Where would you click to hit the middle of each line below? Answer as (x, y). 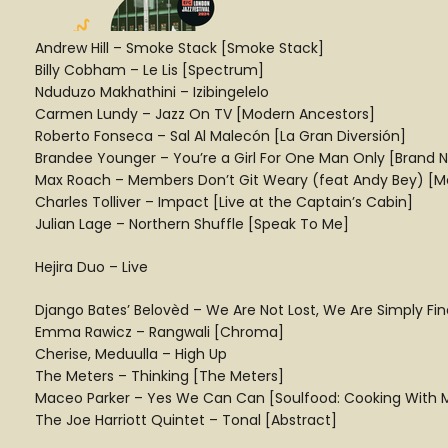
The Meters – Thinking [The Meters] (159, 376)
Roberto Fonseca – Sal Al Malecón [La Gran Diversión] (220, 136)
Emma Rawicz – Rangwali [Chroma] (159, 332)
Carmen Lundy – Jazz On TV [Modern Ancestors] (205, 114)
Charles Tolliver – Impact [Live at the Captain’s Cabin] (224, 202)
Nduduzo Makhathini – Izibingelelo (152, 92)
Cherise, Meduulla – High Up (131, 354)
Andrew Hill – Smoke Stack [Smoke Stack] (179, 48)
